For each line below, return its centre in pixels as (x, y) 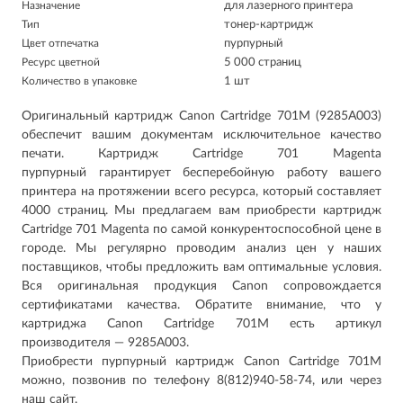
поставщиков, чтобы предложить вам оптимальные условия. (201, 267)
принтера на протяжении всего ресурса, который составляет (201, 192)
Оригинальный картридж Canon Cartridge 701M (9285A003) (201, 116)
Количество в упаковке (79, 81)
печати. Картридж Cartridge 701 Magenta (201, 154)
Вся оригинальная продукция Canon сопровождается (201, 286)
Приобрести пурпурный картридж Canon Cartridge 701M (201, 362)
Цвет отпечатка (60, 43)
